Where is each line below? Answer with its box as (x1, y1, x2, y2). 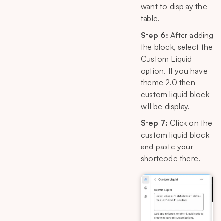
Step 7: (141, 117, 168, 128)
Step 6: (141, 30, 168, 40)
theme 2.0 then (141, 77, 195, 87)
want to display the (141, 1, 207, 11)
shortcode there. (141, 153, 201, 163)
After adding (168, 30, 214, 40)
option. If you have (141, 65, 208, 75)
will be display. (141, 101, 190, 111)
